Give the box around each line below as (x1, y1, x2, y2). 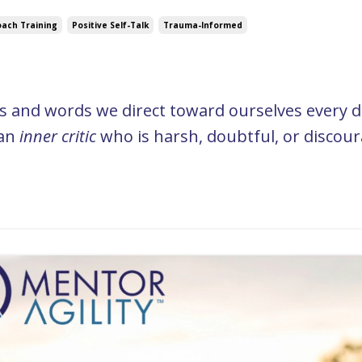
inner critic (19, 125, 96, 148)
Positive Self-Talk (72, 19, 149, 32)
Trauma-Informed (163, 19, 242, 32)
